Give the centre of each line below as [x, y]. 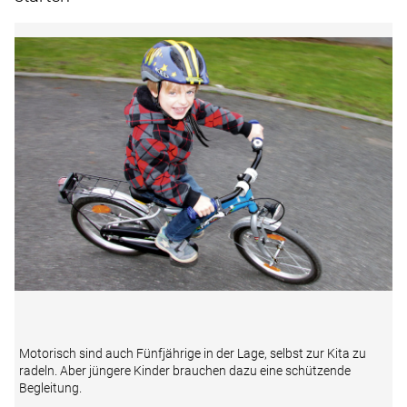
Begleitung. [50, 388]
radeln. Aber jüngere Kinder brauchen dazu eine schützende [185, 371]
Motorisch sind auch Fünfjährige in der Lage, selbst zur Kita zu [193, 354]
